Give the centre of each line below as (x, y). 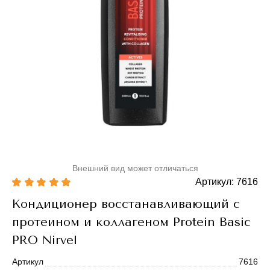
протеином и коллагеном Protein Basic (131, 222)
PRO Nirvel (45, 240)
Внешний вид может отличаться (135, 168)
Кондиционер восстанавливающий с (126, 204)
